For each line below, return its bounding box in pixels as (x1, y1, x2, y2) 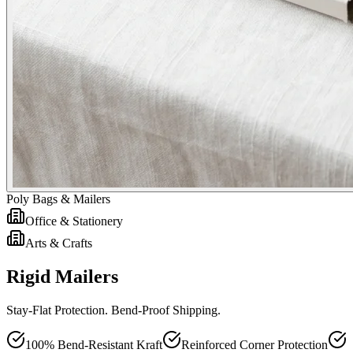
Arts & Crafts (25, 236, 92, 251)
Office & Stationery (25, 214, 123, 229)
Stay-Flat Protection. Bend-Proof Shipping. (6, 303, 221, 318)
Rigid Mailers (6, 266, 118, 288)
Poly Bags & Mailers (6, 192, 110, 206)
